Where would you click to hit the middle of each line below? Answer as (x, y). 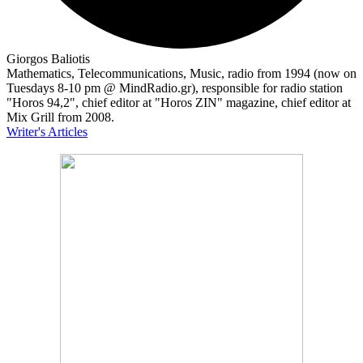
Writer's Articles (47, 132)
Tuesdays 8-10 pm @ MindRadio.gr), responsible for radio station (175, 88)
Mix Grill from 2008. (60, 117)
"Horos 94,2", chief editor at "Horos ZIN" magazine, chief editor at (179, 103)
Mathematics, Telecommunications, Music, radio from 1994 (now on (181, 74)
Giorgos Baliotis (48, 59)
